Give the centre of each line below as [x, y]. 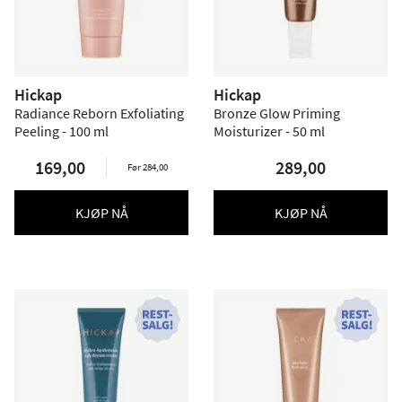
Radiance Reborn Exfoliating [99, 113]
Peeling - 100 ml [61, 131]
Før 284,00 [148, 167]
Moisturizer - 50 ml [269, 131]
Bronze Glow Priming [277, 113]
